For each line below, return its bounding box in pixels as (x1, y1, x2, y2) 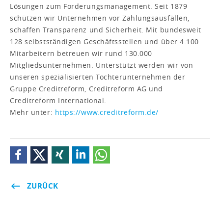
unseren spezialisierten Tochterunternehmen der (10, 72, 186, 82)
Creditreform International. (10, 95, 107, 105)
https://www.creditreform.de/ (55, 107, 161, 117)
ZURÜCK (27, 180, 58, 191)
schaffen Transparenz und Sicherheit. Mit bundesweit (10, 25, 202, 34)
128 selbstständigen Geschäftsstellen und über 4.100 (10, 36, 199, 46)
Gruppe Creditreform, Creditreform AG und (10, 83, 163, 93)
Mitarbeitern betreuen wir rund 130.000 (10, 48, 152, 58)
